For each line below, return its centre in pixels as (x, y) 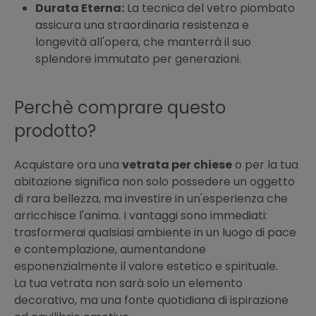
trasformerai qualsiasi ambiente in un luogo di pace (155, 233)
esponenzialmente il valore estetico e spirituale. (146, 267)
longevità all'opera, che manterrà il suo (143, 42)
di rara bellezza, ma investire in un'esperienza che (151, 199)
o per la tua (265, 165)
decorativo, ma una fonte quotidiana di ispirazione (151, 300)
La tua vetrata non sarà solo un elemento (128, 284)
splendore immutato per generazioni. (138, 59)
